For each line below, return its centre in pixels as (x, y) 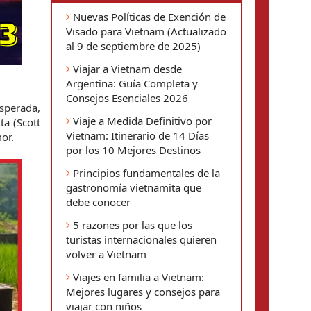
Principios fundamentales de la (145, 173)
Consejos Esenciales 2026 (127, 98)
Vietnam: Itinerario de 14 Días (137, 135)
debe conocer (98, 202)
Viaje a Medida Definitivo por (141, 121)
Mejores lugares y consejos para (143, 292)
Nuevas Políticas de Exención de (148, 17)
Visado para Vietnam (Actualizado (146, 31)
